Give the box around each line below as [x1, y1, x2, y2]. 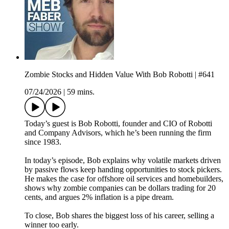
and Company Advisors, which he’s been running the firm [25, 128, 211, 138]
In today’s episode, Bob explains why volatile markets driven [25, 156, 221, 165]
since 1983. [25, 138, 61, 147]
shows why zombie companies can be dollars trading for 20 [25, 184, 216, 193]
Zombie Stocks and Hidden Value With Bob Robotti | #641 [25, 70, 215, 79]
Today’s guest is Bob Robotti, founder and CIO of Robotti [25, 119, 212, 128]
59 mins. [67, 87, 95, 97]
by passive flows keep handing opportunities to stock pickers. [25, 165, 222, 174]
